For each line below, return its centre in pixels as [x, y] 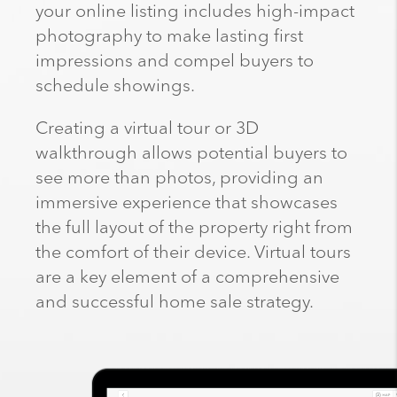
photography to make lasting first [169, 36]
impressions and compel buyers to [175, 61]
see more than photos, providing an [179, 178]
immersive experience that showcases [187, 202]
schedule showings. [115, 86]
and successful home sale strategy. [175, 302]
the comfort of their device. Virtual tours [193, 252]
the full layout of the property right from [194, 227]
